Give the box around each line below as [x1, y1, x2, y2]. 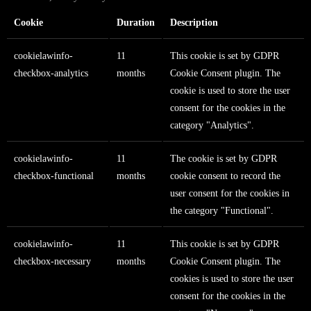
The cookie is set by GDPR [170, 153, 277, 165]
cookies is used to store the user [170, 274, 294, 285]
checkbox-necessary [14, 256, 91, 267]
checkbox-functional [14, 171, 94, 182]
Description [170, 17, 218, 28]
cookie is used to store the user [170, 85, 290, 96]
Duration [117, 17, 155, 28]
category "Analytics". [170, 120, 254, 131]
